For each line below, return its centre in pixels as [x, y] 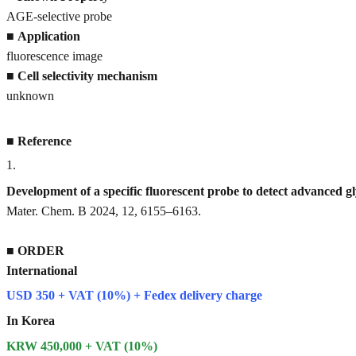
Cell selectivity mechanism [87, 75]
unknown [30, 95]
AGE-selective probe [59, 16]
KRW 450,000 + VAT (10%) [82, 346]
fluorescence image [54, 56]
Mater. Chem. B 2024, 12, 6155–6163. [104, 211]
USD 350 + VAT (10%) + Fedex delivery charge [134, 296]
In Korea [31, 320]
